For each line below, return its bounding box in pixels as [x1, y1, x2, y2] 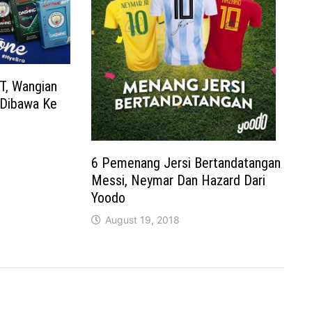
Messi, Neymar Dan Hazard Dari [91, 171, 266, 189]
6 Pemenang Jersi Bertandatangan [91, 154, 281, 171]
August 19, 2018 [105, 213, 180, 226]
